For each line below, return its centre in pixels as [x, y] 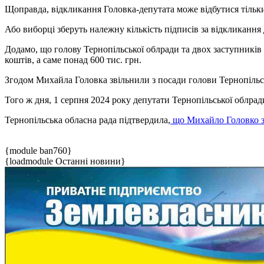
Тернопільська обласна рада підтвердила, [88, 120]
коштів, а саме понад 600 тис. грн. [73, 60]
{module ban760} [38, 151]
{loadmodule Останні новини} [65, 161]
